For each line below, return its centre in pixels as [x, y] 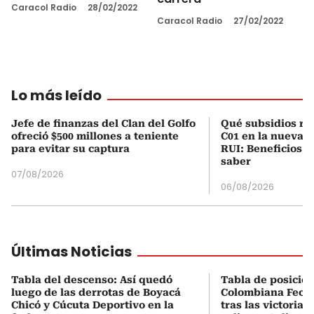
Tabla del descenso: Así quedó [92, 279]
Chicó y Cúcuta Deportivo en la [93, 305]
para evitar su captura [70, 148]
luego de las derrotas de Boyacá [96, 292]
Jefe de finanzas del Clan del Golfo [103, 123]
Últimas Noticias [71, 251]
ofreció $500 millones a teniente [95, 136]
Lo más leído [56, 95]
